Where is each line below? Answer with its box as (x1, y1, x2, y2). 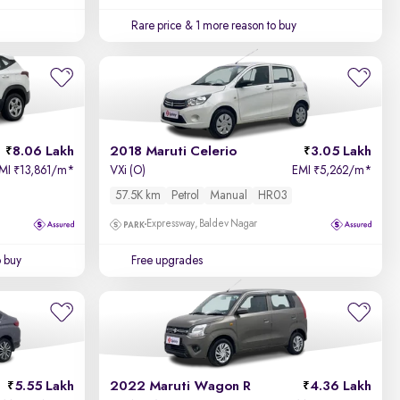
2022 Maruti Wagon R (110, 379, 252, 394)
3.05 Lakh (310, 145, 371, 159)
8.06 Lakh (12, 145, 75, 159)
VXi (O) (110, 164, 146, 177)
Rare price (131, 20, 182, 32)
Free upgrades (131, 254, 204, 267)
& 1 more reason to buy (182, 20, 297, 32)
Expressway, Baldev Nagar (146, 219, 258, 229)
